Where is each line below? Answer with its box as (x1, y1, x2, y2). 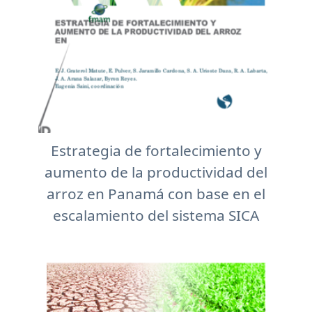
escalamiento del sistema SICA (53, 205, 259, 225)
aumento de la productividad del (45, 162, 267, 182)
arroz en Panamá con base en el (47, 184, 265, 203)
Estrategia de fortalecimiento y (50, 141, 262, 160)
